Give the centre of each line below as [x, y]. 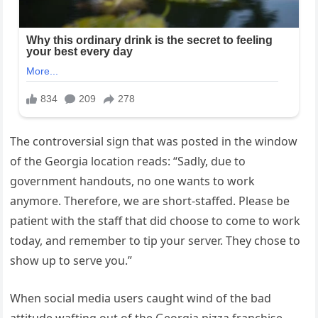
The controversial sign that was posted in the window [154, 141]
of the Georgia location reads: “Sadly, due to [128, 161]
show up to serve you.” [71, 260]
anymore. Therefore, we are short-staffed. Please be [150, 201]
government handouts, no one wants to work [133, 181]
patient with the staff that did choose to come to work [155, 220]
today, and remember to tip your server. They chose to [155, 240]
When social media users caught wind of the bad [141, 298]
